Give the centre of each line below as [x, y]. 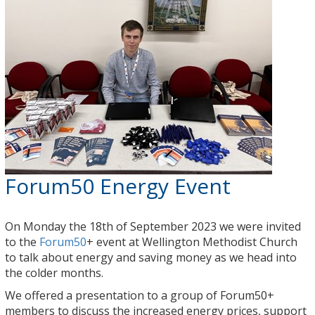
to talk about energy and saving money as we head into [151, 257]
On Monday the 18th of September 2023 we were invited [153, 226]
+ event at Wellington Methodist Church [192, 242]
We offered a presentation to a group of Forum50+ [140, 295]
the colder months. [54, 272]
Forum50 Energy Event [118, 186]
